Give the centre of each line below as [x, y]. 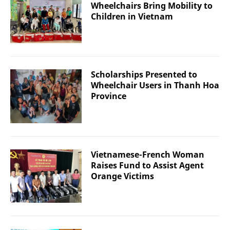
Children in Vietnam [132, 16]
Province [109, 96]
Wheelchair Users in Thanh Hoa [155, 85]
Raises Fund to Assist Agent [147, 165]
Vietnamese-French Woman [148, 154]
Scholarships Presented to [144, 75]
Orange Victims [122, 176]
